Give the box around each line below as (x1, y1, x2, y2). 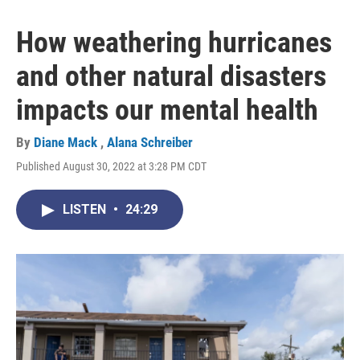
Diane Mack (34, 134, 100, 151)
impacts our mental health (16, 93, 318, 128)
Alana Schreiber (107, 134, 193, 151)
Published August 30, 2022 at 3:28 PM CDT (16, 160, 207, 174)
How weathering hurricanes (16, 26, 332, 60)
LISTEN (63, 202, 109, 218)
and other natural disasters (16, 59, 326, 94)
